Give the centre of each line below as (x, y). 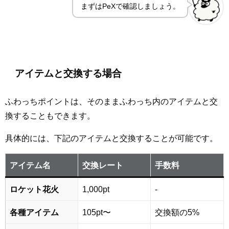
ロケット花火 (34, 189)
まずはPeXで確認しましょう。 (130, 6)
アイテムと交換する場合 (68, 74)
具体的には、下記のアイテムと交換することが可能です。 (111, 138)
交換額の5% (177, 212)
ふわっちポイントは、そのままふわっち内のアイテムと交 (111, 101)
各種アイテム (34, 212)
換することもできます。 (50, 116)
